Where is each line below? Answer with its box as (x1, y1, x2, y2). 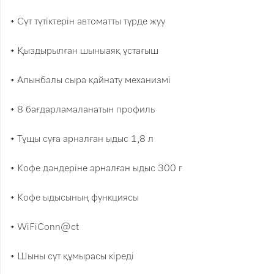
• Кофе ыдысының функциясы (10, 191, 139, 204)
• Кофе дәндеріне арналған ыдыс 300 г (10, 161, 182, 174)
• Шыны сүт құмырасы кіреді (10, 250, 134, 262)
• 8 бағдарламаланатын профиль (10, 103, 155, 116)
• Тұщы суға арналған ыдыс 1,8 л (10, 132, 154, 145)
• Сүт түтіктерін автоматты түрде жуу (10, 15, 165, 28)
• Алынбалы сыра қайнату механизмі (10, 73, 171, 86)
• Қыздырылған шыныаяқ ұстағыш (10, 44, 158, 57)
